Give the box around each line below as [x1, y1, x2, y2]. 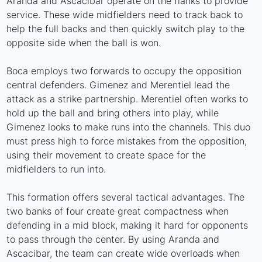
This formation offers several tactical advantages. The [6, 191, 245, 203]
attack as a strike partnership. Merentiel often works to [6, 92, 249, 105]
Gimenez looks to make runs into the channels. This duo [6, 120, 251, 133]
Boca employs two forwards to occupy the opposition [6, 64, 242, 77]
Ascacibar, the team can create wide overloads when [6, 247, 240, 259]
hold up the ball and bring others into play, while [6, 106, 219, 119]
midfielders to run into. [6, 163, 106, 175]
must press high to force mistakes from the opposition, [6, 135, 247, 147]
